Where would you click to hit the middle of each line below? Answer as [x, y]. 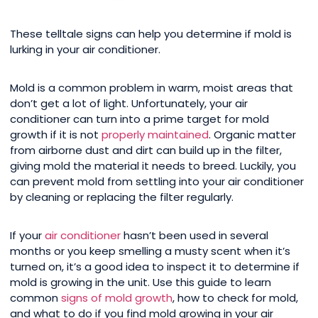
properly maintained [155, 135]
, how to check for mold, [235, 298]
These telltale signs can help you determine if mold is [151, 34]
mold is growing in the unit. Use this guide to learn [141, 283]
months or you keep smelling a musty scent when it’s [150, 251]
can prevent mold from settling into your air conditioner [157, 182]
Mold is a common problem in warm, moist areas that [152, 88]
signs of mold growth [117, 298]
